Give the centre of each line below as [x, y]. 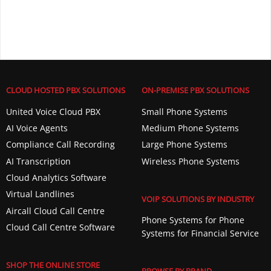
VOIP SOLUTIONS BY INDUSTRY [198, 199]
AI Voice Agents [37, 128]
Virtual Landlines [40, 194]
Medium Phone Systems [190, 128]
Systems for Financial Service [200, 233]
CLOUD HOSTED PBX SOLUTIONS [65, 90]
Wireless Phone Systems [190, 161]
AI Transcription [38, 161]
